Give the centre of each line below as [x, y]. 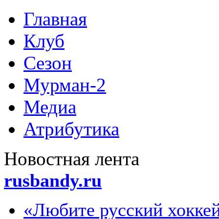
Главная [55, 19]
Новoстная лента [72, 159]
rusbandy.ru [53, 180]
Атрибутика [71, 129]
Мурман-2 [65, 85]
